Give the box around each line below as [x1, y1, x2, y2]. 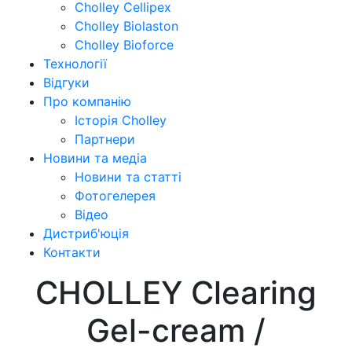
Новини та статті [75, 168, 181, 185]
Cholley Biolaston [75, 17, 178, 34]
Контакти [43, 244, 101, 260]
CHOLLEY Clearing [35, 273, 317, 312]
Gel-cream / [86, 310, 266, 350]
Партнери [75, 130, 135, 147]
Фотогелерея [75, 187, 156, 203]
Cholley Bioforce [75, 36, 174, 53]
